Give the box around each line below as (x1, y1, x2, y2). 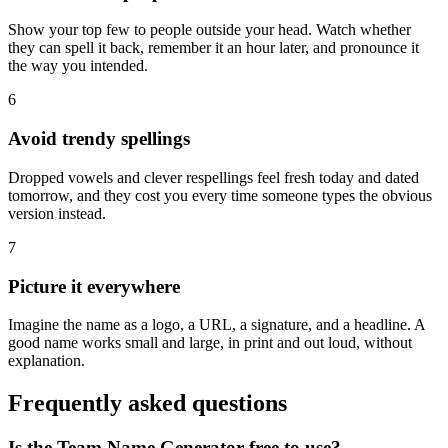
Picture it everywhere (8, 275, 180, 297)
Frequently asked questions (8, 390, 287, 417)
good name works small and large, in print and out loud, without (8, 334, 412, 352)
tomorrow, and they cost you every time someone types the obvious (8, 186, 432, 204)
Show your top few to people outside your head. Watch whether (8, 21, 411, 39)
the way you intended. (8, 57, 148, 75)
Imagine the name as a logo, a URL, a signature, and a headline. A (8, 316, 425, 334)
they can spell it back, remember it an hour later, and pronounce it (8, 39, 419, 57)
